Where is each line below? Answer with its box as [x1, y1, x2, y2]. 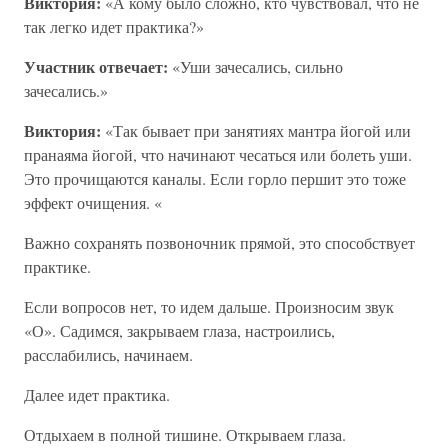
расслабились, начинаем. [24, 344, 193, 365]
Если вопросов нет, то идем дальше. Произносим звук [24, 296, 394, 317]
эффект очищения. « [24, 192, 162, 213]
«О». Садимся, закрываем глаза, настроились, [24, 320, 335, 341]
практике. [24, 256, 91, 277]
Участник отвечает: [24, 55, 168, 78]
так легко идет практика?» [24, 16, 204, 37]
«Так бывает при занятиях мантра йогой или [101, 120, 411, 141]
